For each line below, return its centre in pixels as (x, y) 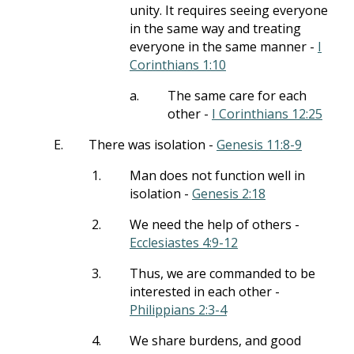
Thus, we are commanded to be (222, 273)
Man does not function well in (217, 175)
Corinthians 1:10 (178, 65)
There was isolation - (153, 145)
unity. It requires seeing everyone (229, 10)
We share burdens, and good (215, 341)
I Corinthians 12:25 (267, 114)
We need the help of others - (215, 224)
